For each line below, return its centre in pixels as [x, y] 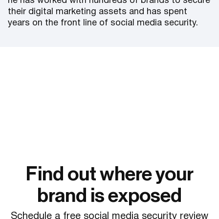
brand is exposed [109, 195]
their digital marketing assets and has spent [98, 12]
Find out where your [109, 174]
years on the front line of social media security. [103, 23]
